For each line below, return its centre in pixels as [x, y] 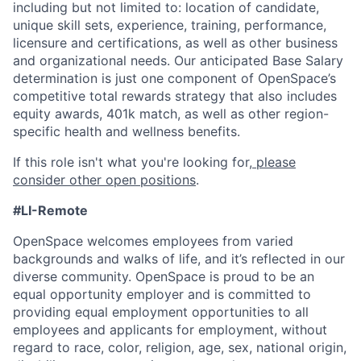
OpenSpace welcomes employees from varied [153, 241]
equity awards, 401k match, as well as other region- [171, 114]
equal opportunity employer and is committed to [162, 294]
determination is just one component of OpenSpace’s [174, 78]
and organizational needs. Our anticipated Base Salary [178, 60]
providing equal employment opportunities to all [161, 312]
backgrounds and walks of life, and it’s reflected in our [179, 259]
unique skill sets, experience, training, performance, [170, 25]
